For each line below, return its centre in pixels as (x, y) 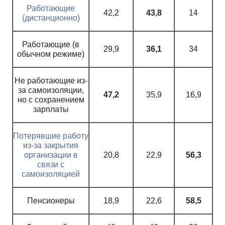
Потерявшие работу (51, 136)
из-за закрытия (51, 145)
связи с (51, 164)
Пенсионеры (51, 200)
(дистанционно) (51, 18)
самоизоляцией (51, 174)
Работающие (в (51, 44)
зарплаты (51, 109)
